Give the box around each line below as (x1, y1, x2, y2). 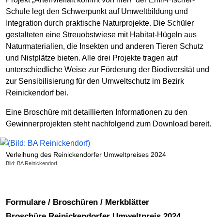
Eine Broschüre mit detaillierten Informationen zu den (6, 108, 187, 116)
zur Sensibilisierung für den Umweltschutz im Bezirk (6, 77, 184, 85)
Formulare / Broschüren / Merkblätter (11, 197, 149, 207)
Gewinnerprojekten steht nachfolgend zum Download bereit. (6, 120, 211, 128)
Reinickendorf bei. (6, 89, 68, 97)
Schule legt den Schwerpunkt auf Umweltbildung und (6, 7, 188, 15)
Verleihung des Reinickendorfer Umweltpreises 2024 (6, 151, 166, 159)
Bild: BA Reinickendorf (6, 160, 57, 166)
